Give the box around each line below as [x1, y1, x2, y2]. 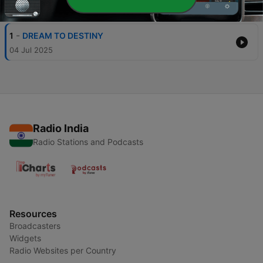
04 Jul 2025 [9, 45, 53, 55]
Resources [9, 208, 57, 220]
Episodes [5, 1, 52, 14]
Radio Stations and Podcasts [33, 137, 143, 147]
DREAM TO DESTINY [22, 31, 103, 41]
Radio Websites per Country [9, 245, 116, 256]
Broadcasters [9, 221, 60, 231]
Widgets [9, 233, 41, 244]
